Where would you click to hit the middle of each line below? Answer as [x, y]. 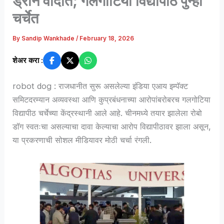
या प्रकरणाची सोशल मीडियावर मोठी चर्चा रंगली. [82, 140]
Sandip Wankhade [49, 39]
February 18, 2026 [107, 39]
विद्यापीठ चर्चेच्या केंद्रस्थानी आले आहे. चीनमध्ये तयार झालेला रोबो [107, 113]
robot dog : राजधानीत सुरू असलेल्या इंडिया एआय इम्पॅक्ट [100, 86]
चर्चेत [26, 18]
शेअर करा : [28, 60]
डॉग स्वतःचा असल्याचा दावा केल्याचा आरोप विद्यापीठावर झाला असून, [112, 126]
